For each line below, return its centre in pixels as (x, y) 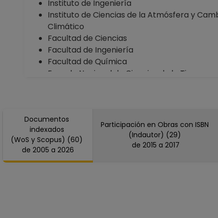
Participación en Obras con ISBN (156, 125)
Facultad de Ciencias (87, 38)
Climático (66, 27)
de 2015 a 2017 (172, 145)
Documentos (48, 119)
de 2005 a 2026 (65, 150)
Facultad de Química (87, 62)
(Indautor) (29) (156, 135)
